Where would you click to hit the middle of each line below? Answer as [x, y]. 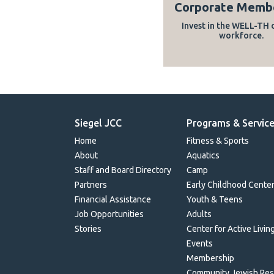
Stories [88, 229]
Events [200, 243]
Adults [199, 214]
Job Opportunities [109, 214]
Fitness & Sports [218, 141]
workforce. [241, 35]
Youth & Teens [215, 199]
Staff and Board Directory [123, 170]
